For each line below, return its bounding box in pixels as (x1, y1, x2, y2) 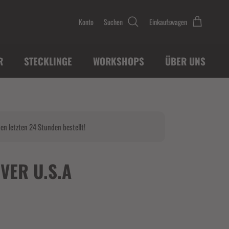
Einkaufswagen (149, 16, 187, 27)
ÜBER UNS (165, 54, 205, 68)
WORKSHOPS (93, 54, 144, 68)
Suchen (104, 16, 123, 27)
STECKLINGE (24, 54, 72, 68)
